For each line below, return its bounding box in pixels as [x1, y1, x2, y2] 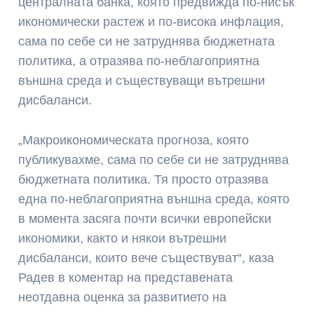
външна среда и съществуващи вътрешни [18, 73, 266, 88]
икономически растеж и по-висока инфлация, [18, 14, 285, 29]
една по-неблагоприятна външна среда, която [18, 191, 290, 206]
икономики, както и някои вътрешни [18, 231, 227, 245]
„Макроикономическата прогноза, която [18, 132, 250, 147]
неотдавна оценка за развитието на [18, 289, 227, 304]
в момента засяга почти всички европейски [18, 211, 272, 226]
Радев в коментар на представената [18, 270, 233, 285]
